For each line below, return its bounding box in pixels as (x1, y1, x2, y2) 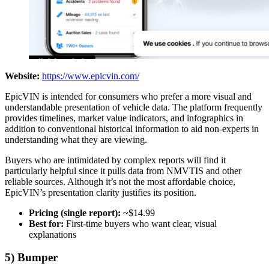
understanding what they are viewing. (5, 134, 147, 145)
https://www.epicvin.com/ (42, 70, 139, 81)
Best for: (29, 218, 64, 229)
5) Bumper (5, 251, 58, 264)
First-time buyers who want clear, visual (64, 218, 217, 229)
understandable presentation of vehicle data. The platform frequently (5, 101, 262, 112)
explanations (29, 229, 76, 240)
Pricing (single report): (29, 207, 121, 218)
